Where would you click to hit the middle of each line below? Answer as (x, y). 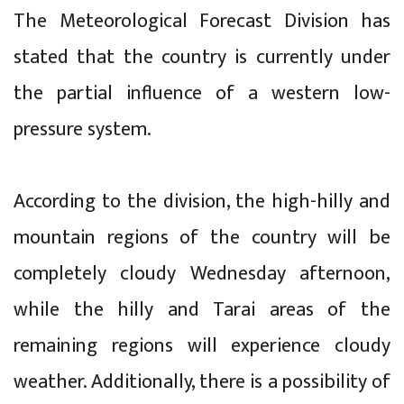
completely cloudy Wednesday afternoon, (202, 273)
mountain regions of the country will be (202, 237)
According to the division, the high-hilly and (202, 201)
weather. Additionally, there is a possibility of (202, 381)
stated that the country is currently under (202, 57)
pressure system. (83, 129)
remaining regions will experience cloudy (202, 345)
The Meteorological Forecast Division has (202, 21)
